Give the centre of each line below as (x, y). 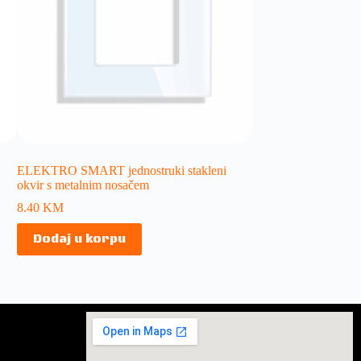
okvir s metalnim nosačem (83, 185)
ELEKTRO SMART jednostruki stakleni (122, 170)
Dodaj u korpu (80, 239)
